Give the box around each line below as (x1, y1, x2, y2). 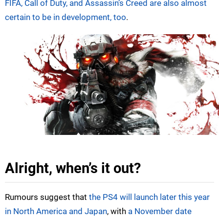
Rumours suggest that (5, 192, 89, 202)
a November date (128, 206, 192, 217)
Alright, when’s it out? (5, 160, 141, 177)
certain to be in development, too (5, 12, 126, 22)
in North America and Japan (5, 206, 107, 217)
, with (107, 206, 128, 217)
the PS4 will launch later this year (89, 192, 210, 202)
